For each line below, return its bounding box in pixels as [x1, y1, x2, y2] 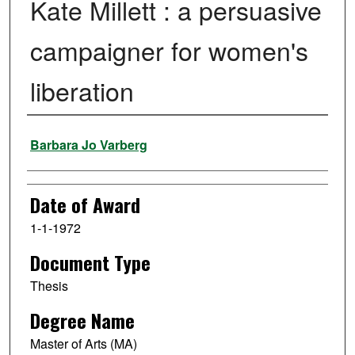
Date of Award [29, 190, 140, 219]
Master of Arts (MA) [29, 334, 137, 353]
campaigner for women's [29, 32, 308, 69]
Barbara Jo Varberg [29, 136, 147, 155]
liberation [29, 72, 134, 109]
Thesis [29, 277, 68, 296]
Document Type [29, 248, 151, 277]
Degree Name [29, 305, 135, 334]
